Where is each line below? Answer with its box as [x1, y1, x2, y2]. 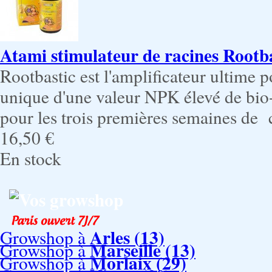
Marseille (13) [90, 237, 195, 263]
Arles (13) [90, 224, 165, 250]
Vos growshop [19, 186, 123, 212]
